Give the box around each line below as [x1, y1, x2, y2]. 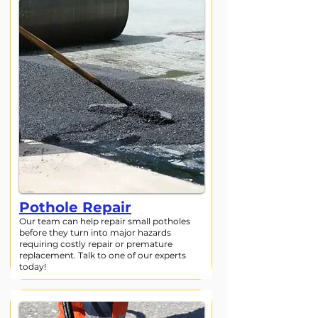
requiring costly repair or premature [19, 238, 172, 249]
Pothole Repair [19, 199, 131, 216]
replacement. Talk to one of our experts [19, 250, 186, 261]
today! [19, 261, 46, 272]
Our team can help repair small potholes [19, 216, 190, 226]
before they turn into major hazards [19, 227, 171, 238]
